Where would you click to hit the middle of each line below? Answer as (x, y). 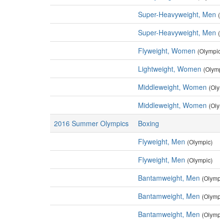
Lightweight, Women (170, 69)
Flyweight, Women (167, 51)
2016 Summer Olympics (91, 123)
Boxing (149, 123)
